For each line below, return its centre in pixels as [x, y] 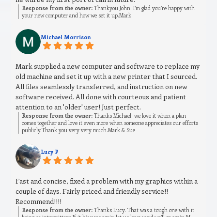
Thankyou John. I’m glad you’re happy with [144, 8]
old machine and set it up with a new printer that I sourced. [107, 77]
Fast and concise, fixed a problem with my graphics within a [107, 181]
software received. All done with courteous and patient [101, 97]
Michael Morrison [66, 37]
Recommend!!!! [39, 201]
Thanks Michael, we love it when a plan [139, 116]
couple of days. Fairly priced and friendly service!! [92, 191]
